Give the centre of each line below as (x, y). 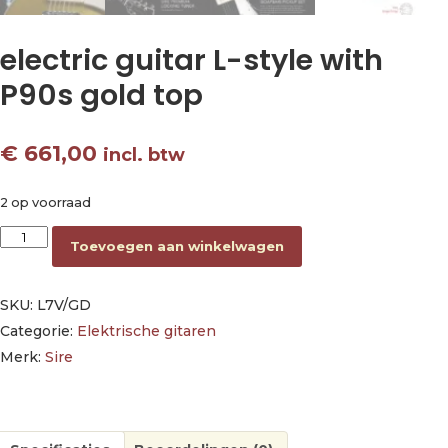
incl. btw (144, 154)
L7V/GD (64, 305)
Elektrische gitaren (146, 331)
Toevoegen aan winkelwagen (177, 246)
